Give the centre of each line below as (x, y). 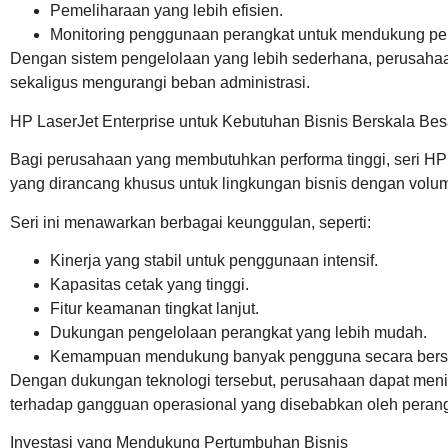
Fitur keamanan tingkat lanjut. (154, 309)
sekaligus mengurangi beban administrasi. (160, 83)
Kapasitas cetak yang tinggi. (149, 285)
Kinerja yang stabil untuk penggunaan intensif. (214, 261)
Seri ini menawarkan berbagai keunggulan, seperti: (190, 222)
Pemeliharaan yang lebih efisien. (166, 11)
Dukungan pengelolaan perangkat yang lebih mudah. (238, 333)
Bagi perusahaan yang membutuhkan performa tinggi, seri (217, 160)
